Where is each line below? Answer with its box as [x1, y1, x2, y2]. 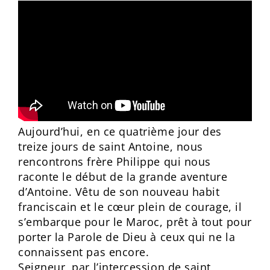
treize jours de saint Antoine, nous [18, 139, 203, 154]
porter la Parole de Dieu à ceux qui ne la [18, 230, 236, 244]
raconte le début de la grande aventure [18, 169, 228, 184]
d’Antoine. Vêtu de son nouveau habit [18, 184, 220, 199]
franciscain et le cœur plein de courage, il [18, 199, 242, 214]
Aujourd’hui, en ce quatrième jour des [18, 124, 222, 139]
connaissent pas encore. [18, 245, 149, 259]
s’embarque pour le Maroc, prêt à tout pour [18, 215, 252, 229]
